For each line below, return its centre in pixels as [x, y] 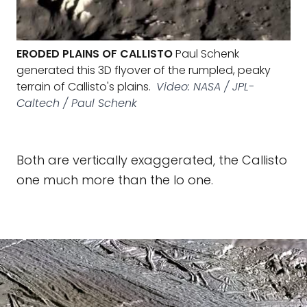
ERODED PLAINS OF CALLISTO [95, 54]
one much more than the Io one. [115, 180]
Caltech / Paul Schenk [77, 103]
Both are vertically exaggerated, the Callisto [152, 160]
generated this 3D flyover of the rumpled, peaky [144, 70]
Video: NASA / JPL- [205, 87]
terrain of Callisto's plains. [84, 87]
